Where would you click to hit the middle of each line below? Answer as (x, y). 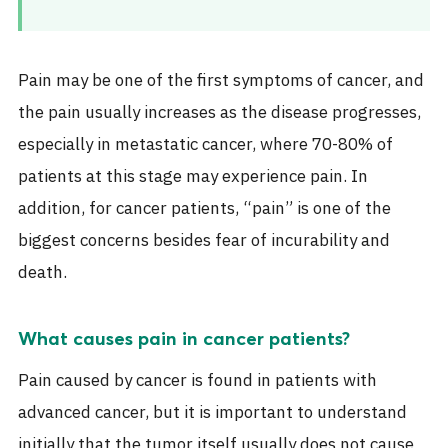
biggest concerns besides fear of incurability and (204, 241)
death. (42, 273)
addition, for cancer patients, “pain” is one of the (204, 209)
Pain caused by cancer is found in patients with (197, 380)
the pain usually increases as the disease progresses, (219, 113)
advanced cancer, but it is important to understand (212, 412)
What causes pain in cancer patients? (184, 339)
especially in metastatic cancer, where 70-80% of (205, 145)
